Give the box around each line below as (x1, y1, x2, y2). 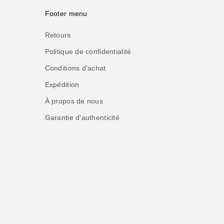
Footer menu (44, 9, 87, 17)
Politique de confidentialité (44, 47, 131, 55)
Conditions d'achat (44, 63, 106, 72)
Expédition (44, 80, 79, 88)
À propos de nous (44, 96, 103, 105)
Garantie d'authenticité (44, 113, 120, 121)
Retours (44, 30, 71, 39)
